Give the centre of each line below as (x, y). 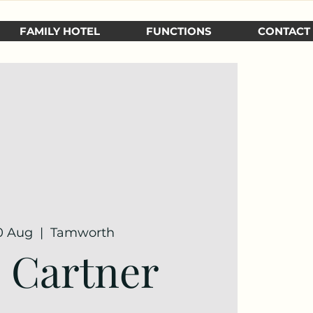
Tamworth (83, 232)
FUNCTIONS (179, 31)
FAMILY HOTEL (60, 31)
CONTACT (284, 31)
